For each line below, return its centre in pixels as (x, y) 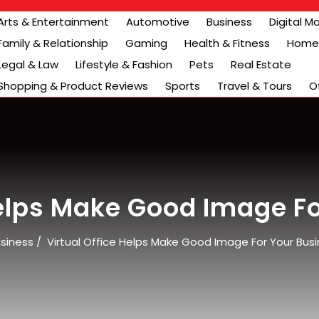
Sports (183, 86)
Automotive (158, 22)
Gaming (146, 43)
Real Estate (261, 64)
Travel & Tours (255, 86)
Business (229, 22)
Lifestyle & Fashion (124, 64)
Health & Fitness (227, 43)
